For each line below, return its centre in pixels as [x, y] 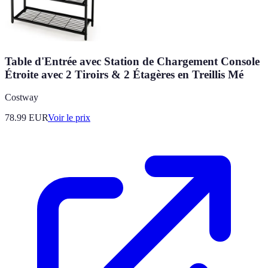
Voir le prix [69, 118]
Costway [22, 98]
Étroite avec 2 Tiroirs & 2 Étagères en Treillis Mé [124, 74]
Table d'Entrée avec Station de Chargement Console [132, 61]
